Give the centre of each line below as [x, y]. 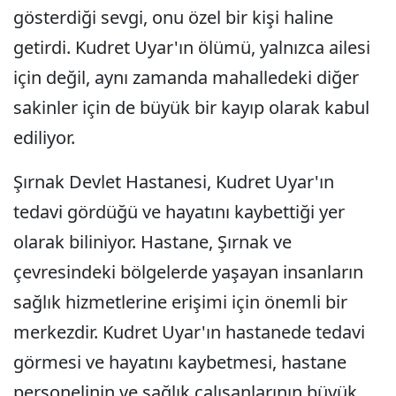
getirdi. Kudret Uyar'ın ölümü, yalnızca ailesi [192, 47]
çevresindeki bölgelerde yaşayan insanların [188, 272]
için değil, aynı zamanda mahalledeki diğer [186, 77]
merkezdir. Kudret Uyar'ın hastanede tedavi [189, 332]
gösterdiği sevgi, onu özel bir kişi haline [173, 17]
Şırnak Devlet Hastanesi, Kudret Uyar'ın [174, 182]
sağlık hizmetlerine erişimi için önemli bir [180, 302]
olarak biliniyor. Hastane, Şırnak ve [152, 242]
